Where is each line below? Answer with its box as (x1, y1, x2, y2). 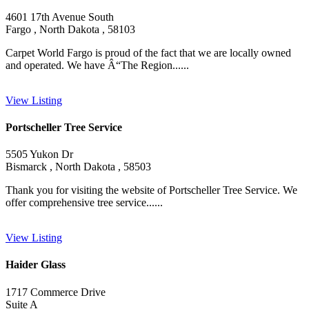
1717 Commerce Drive (6, 286, 106, 298)
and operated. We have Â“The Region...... (6, 59, 189, 71)
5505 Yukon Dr (6, 148, 73, 161)
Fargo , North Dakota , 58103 (6, 23, 135, 35)
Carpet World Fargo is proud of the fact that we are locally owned (6, 46, 291, 59)
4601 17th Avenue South (6, 10, 114, 23)
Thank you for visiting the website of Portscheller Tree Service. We (6, 184, 297, 197)
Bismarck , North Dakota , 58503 (6, 161, 151, 173)
